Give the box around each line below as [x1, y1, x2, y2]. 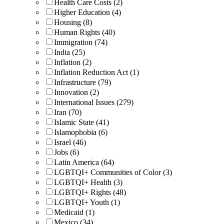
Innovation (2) [54, 87, 99, 96]
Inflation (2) [54, 57, 91, 66]
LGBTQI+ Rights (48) [54, 187, 126, 196]
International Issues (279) [54, 97, 133, 106]
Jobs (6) [54, 147, 79, 156]
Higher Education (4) [54, 7, 121, 16]
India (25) [54, 47, 85, 56]
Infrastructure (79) [54, 77, 111, 86]
